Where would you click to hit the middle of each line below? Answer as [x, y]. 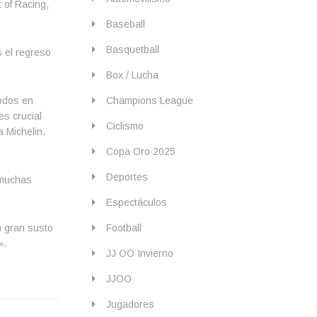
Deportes [127, 177]
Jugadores [131, 304]
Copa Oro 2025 [141, 151]
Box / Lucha [133, 75]
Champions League [150, 100]
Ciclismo [125, 126]
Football [124, 227]
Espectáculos [137, 202]
